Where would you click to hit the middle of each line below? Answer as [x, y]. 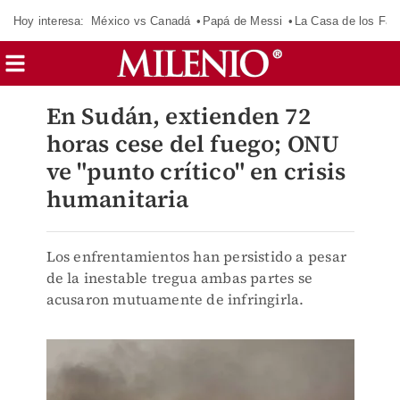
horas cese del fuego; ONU [193, 144]
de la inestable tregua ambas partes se [179, 278]
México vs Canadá [141, 21]
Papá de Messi [242, 21]
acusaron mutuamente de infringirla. [175, 299]
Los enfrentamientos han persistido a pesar [196, 256]
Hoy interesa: [49, 21]
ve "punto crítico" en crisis [196, 171]
